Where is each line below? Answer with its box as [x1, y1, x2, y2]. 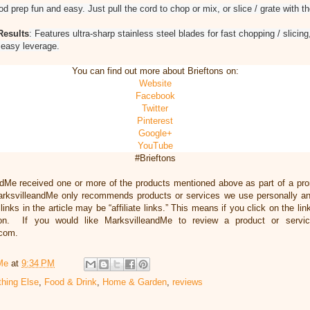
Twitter [142, 102, 168, 113]
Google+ [138, 127, 172, 138]
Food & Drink [44, 276, 97, 287]
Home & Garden [102, 276, 167, 287]
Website [138, 77, 172, 89]
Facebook [135, 90, 175, 101]
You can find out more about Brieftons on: [71, 65, 239, 76]
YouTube [137, 140, 173, 151]
